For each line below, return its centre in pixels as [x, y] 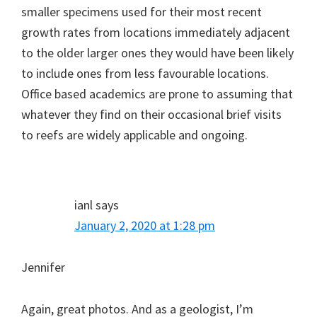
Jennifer [43, 267]
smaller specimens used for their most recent [142, 12]
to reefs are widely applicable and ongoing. [134, 135]
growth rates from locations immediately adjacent [156, 33]
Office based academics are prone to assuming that [157, 94]
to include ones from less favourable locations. [145, 74]
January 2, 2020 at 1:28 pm [145, 226]
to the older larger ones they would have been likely [157, 53]
